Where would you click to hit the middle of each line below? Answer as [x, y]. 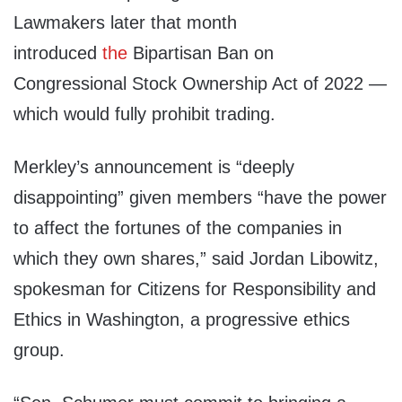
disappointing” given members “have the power [200, 198]
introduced [58, 53]
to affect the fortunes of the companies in [178, 228]
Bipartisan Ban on [201, 53]
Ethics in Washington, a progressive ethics [182, 320]
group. [39, 350]
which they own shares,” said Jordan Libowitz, [196, 259]
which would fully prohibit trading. [144, 114]
